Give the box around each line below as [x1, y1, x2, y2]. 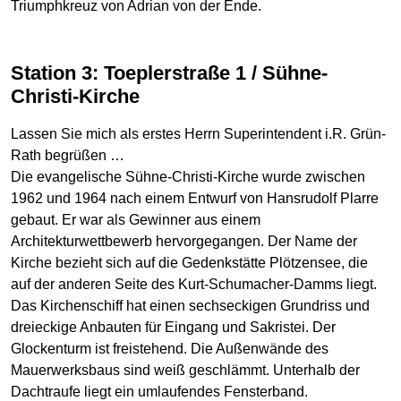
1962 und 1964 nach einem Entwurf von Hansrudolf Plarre [11, 190, 379, 206]
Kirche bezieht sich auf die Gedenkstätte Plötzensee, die [11, 254, 368, 270]
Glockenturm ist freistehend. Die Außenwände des [11, 340, 328, 356]
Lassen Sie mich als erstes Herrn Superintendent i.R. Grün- [11, 125, 386, 141]
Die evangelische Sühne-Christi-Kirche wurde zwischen [11, 168, 365, 184]
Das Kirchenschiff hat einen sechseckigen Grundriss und [11, 297, 370, 313]
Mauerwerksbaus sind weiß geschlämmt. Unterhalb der [11, 362, 360, 378]
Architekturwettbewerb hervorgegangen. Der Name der [11, 233, 357, 249]
